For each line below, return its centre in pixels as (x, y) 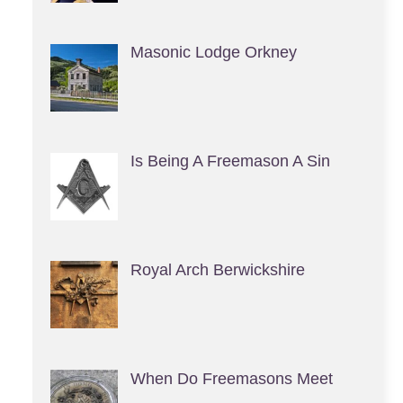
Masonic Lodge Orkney (213, 53)
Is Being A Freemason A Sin (230, 161)
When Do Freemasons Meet (231, 378)
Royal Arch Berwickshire (217, 270)
